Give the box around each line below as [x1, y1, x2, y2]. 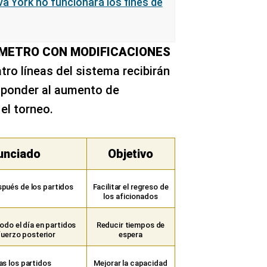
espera [118, 230, 143, 239]
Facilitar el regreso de [92, 182, 169, 191]
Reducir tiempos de [96, 221, 165, 229]
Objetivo [108, 147, 153, 161]
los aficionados [103, 192, 158, 201]
